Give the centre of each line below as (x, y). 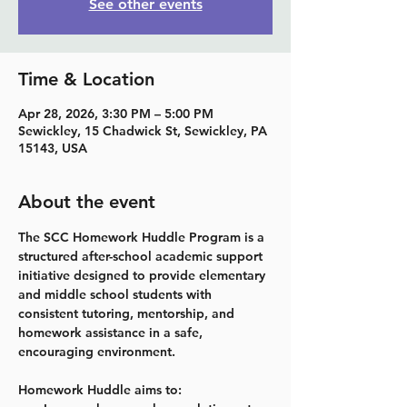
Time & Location (86, 79)
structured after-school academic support (142, 256)
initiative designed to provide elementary (144, 275)
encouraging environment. (97, 351)
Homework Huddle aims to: (100, 389)
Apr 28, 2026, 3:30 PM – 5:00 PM (116, 113)
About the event (87, 201)
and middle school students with (117, 294)
